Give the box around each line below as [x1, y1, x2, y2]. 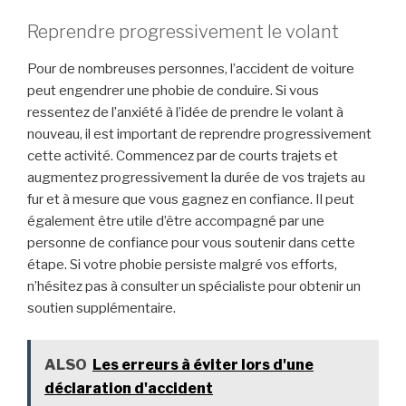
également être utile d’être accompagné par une [27, 213, 324, 230]
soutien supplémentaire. [27, 300, 176, 317]
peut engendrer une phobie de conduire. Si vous [27, 82, 319, 100]
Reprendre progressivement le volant [27, 21, 339, 43]
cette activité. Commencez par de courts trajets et [27, 148, 338, 165]
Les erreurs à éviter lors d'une [92, 355, 314, 373]
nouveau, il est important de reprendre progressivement [27, 126, 372, 143]
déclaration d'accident [44, 379, 213, 397]
